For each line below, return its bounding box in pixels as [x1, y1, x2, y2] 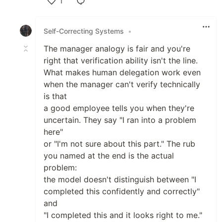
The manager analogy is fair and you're [44, 44, 190, 54]
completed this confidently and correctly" [44, 186, 200, 197]
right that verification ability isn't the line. [44, 55, 198, 66]
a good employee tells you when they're [44, 103, 194, 113]
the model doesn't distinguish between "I [44, 174, 196, 185]
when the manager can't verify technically [44, 79, 200, 90]
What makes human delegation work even [44, 67, 201, 78]
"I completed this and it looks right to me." [44, 210, 202, 221]
